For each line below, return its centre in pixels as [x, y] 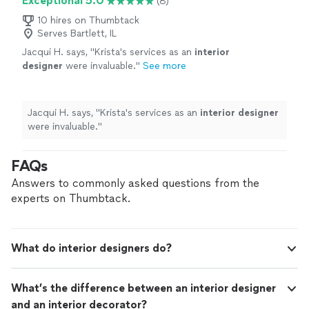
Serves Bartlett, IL [77, 34]
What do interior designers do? [91, 248]
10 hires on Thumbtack [88, 21]
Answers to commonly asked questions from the [135, 183]
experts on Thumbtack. [71, 199]
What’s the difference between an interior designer [143, 288]
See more [165, 66]
